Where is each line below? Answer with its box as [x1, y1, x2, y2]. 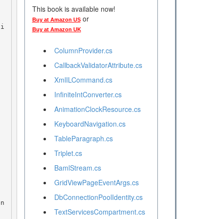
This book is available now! [32, 4, 115, 14]
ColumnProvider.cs [54, 45, 112, 56]
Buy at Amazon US [32, 17, 81, 23]
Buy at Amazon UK [32, 26, 81, 33]
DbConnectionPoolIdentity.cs [54, 192, 143, 202]
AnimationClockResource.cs [54, 104, 141, 114]
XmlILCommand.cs [54, 75, 112, 85]
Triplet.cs [54, 148, 82, 158]
